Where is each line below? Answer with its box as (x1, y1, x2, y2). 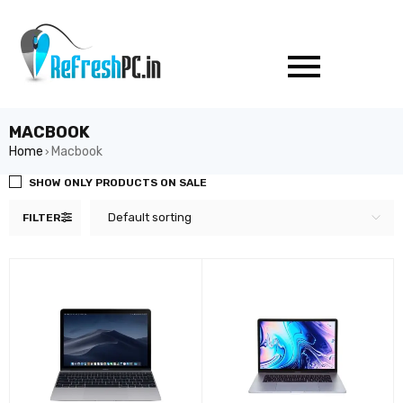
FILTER (22, 211, 60, 224)
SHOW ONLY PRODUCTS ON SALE (29, 176, 207, 189)
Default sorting (108, 210, 192, 224)
